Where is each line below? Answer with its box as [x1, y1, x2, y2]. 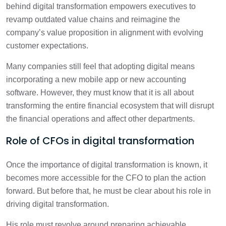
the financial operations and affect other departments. [6, 115, 195, 123]
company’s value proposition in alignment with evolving [6, 28, 203, 37]
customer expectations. [6, 41, 88, 50]
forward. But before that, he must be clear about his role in [6, 187, 211, 195]
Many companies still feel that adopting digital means [6, 62, 195, 71]
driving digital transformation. [6, 200, 109, 208]
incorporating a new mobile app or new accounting [6, 75, 186, 84]
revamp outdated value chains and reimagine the [6, 15, 180, 24]
